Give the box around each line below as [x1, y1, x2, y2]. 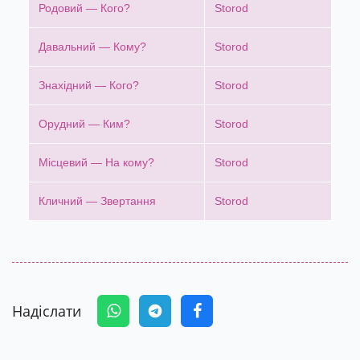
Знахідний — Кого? [39, 79, 139, 92]
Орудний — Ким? [39, 117, 130, 131]
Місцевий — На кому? [39, 156, 154, 170]
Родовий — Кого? [39, 2, 130, 15]
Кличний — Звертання [39, 194, 156, 208]
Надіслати [12, 301, 81, 321]
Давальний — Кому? [39, 40, 146, 54]
